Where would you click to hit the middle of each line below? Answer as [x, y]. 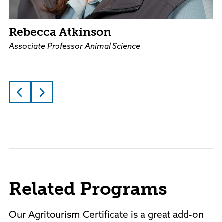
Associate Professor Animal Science [75, 47]
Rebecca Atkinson [60, 32]
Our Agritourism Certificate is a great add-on [106, 216]
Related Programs [88, 189]
